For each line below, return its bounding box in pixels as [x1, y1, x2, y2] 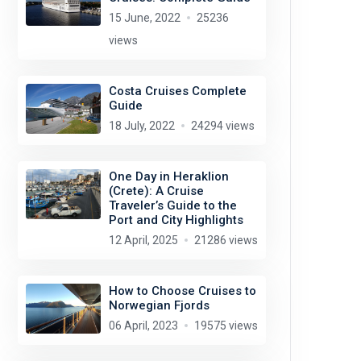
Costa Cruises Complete [108, 84, 247, 98]
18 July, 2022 [108, 119, 175, 132]
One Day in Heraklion [108, 169, 229, 184]
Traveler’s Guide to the [108, 198, 237, 213]
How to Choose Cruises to [108, 284, 256, 298]
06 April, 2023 [108, 319, 178, 332]
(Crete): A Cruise [108, 184, 204, 198]
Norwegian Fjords [108, 298, 210, 313]
